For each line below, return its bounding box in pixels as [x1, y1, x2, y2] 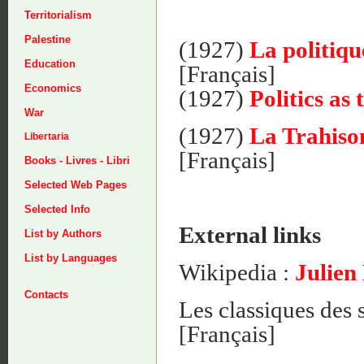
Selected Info [24, 203, 90, 215]
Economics [24, 82, 81, 94]
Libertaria [24, 131, 69, 142]
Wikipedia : [179, 258, 295, 285]
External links [179, 221, 321, 248]
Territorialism [24, 9, 92, 21]
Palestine [24, 33, 71, 45]
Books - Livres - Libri [24, 154, 130, 167]
